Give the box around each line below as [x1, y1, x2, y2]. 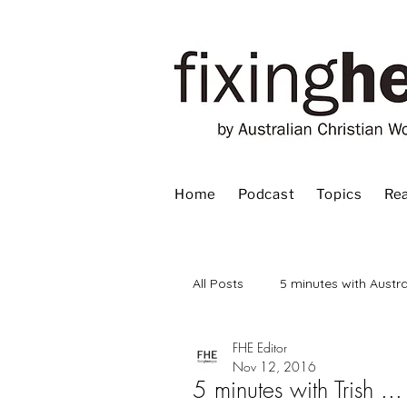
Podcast [238, 186, 295, 203]
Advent [229, 347, 271, 364]
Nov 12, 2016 [233, 358, 316, 375]
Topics [316, 186, 362, 203]
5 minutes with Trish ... [193, 374, 402, 405]
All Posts [193, 274, 243, 292]
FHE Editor [233, 339, 287, 356]
